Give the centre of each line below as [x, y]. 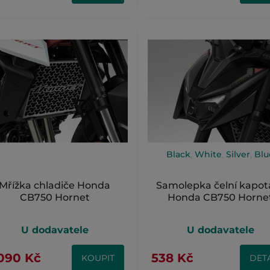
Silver [238, 154]
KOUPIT [98, 258]
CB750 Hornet [55, 197]
